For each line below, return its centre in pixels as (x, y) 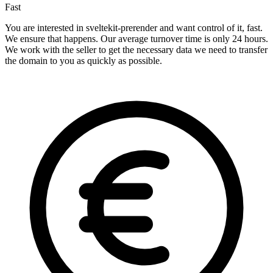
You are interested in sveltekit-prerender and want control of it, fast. (134, 28)
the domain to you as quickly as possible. (83, 61)
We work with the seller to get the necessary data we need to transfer (136, 50)
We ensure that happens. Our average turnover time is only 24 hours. (136, 39)
